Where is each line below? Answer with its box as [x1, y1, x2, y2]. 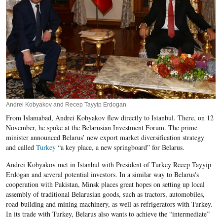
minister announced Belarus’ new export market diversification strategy [5, 133, 204, 143]
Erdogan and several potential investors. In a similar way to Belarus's [5, 170, 199, 180]
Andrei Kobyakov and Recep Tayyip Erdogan [5, 101, 126, 109]
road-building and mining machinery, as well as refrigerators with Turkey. [5, 199, 213, 209]
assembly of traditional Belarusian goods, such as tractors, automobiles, [5, 189, 205, 199]
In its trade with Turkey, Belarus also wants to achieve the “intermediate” [5, 209, 210, 219]
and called [5, 143, 36, 152]
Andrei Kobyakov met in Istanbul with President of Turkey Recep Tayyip [5, 160, 211, 170]
